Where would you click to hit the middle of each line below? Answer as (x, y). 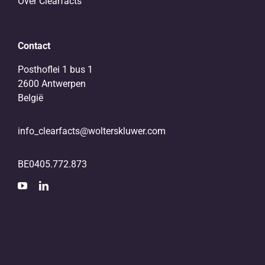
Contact (34, 46)
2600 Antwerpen (51, 84)
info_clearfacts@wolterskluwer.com (91, 131)
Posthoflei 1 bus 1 (55, 70)
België (30, 98)
